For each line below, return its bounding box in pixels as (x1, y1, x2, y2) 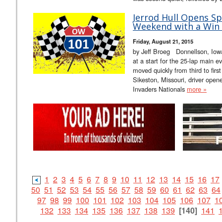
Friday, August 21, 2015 (133, 37, 193, 45)
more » (187, 84, 207, 94)
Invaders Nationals (133, 84, 187, 94)
